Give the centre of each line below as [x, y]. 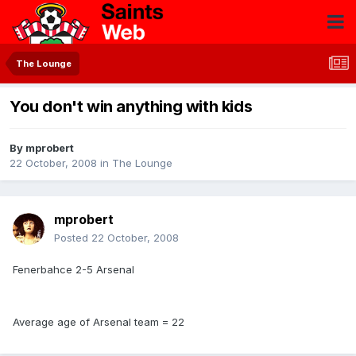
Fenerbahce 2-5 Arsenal [74, 270]
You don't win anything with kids [131, 107]
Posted [73, 238]
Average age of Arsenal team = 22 [99, 322]
